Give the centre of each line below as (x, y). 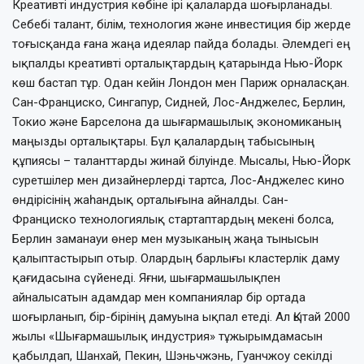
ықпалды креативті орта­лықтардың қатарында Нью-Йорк (178, 63)
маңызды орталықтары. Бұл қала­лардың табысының (163, 141)
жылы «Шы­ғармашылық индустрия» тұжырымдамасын (167, 336)
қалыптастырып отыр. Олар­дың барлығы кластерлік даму (176, 258)
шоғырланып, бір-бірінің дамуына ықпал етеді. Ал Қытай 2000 (181, 316)
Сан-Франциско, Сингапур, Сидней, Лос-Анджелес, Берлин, (179, 102)
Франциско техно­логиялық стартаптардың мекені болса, (173, 219)
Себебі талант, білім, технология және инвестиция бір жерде (182, 24)
